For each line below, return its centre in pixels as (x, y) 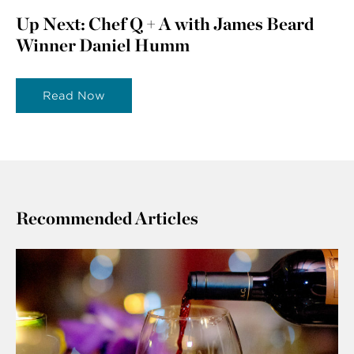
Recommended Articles (107, 218)
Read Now (74, 95)
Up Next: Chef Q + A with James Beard (165, 23)
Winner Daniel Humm (103, 45)
